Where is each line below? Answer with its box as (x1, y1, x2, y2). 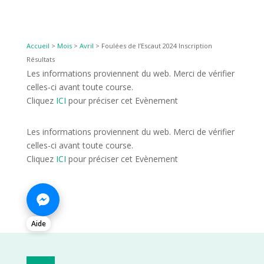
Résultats (26, 55, 55, 64)
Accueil (26, 41, 49, 51)
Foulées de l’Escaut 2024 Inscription (101, 41, 212, 51)
